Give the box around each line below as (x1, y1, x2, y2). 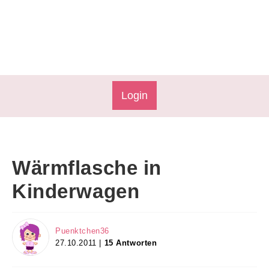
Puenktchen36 (55, 226, 109, 235)
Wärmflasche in (12, 157, 162, 179)
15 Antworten (104, 238, 157, 247)
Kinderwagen (12, 180, 140, 202)
